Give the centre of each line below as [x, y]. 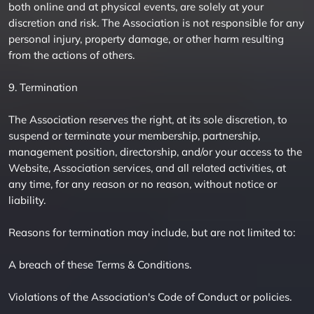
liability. [27, 200]
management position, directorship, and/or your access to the [155, 152]
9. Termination [43, 87]
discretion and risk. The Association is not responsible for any [156, 23]
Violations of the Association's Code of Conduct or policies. [150, 297]
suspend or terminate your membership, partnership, [134, 136]
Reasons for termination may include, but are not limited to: [152, 232]
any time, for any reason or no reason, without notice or [143, 184]
